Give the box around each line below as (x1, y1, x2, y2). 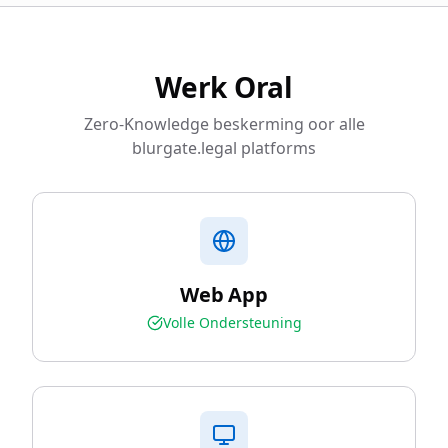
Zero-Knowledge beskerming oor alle (83, 113, 365, 135)
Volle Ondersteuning (162, 313, 302, 332)
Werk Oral (155, 68, 293, 106)
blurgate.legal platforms (132, 137, 316, 159)
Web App (180, 281, 268, 308)
